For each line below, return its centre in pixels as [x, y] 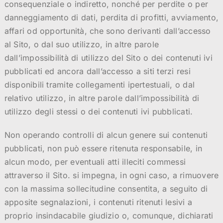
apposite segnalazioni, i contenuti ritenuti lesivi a [98, 202]
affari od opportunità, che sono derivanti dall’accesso [108, 31]
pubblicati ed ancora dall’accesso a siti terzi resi [97, 71]
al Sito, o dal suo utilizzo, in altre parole [82, 45]
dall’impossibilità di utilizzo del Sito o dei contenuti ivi [108, 58]
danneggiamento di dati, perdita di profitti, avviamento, [111, 18]
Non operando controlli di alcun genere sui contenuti [106, 135]
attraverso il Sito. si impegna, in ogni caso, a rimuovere [111, 175]
